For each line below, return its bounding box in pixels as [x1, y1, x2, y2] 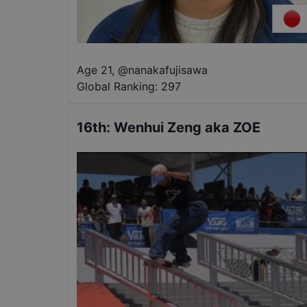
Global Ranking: [77, 79, 158, 93]
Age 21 [77, 62, 112, 77]
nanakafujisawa [128, 62, 208, 77]
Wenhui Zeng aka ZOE [114, 119, 260, 136]
